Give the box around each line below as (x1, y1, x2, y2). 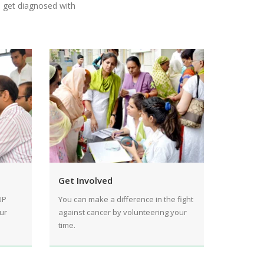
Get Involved (58, 174, 113, 187)
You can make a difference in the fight (58, 194, 193, 205)
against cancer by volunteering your (58, 207, 187, 218)
